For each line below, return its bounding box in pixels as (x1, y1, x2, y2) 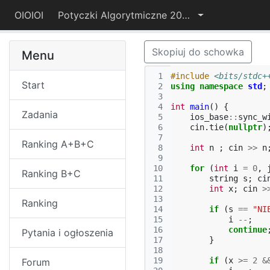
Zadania (22, 108, 58, 121)
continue (228, 225, 267, 234)
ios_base (190, 112, 228, 122)
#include (171, 71, 209, 81)
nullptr (228, 122, 262, 132)
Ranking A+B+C (22, 138, 94, 150)
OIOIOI (14, 9, 43, 21)
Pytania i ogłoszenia (22, 227, 113, 239)
